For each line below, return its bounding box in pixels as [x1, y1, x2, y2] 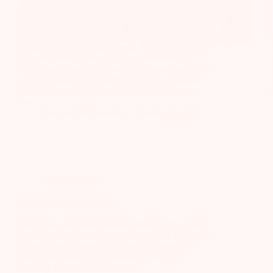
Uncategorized [43, 172, 99, 183]
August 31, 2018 [136, 107, 201, 118]
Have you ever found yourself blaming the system [18, 218, 210, 229]
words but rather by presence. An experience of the [18, 63, 214, 74]
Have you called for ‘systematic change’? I [18, 251, 182, 262]
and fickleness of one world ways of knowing [18, 85, 194, 96]
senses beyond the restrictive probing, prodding [18, 74, 199, 85]
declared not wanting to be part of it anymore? [18, 240, 195, 251]
